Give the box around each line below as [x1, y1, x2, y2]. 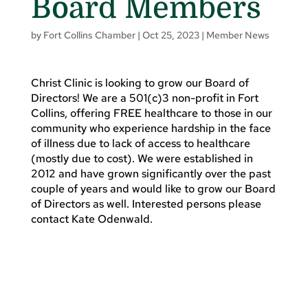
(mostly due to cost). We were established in [30, 151, 253, 166]
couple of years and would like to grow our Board [30, 181, 276, 196]
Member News [206, 28, 269, 41]
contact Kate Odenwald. [30, 211, 153, 226]
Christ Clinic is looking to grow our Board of [30, 75, 249, 90]
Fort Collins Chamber [43, 28, 135, 41]
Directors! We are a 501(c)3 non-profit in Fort [30, 90, 258, 105]
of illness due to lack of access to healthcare [30, 135, 250, 151]
